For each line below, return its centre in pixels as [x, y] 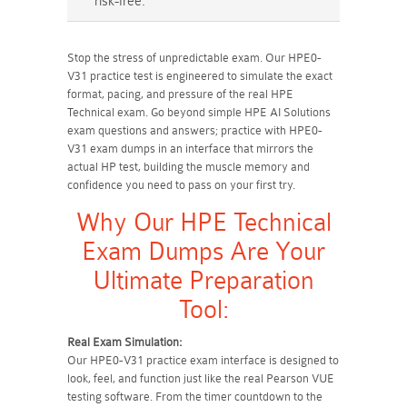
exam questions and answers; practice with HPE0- [195, 130]
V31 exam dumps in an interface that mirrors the [190, 149]
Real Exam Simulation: [124, 342]
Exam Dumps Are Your [203, 252]
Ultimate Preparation [203, 281]
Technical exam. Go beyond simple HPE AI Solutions [199, 112]
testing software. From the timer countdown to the [195, 397]
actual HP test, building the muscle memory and [189, 167]
